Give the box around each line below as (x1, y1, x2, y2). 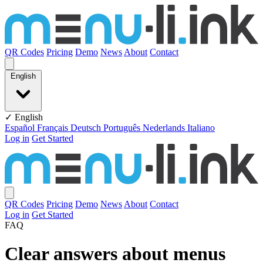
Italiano (187, 123, 215, 133)
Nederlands (143, 123, 187, 133)
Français (37, 123, 70, 133)
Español (5, 123, 37, 133)
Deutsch (70, 123, 103, 133)
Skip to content (4, 4, 60, 14)
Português (103, 123, 143, 133)
